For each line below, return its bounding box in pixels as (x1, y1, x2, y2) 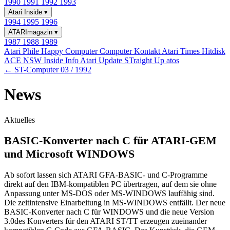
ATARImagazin (8, 28, 54, 36)
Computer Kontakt (100, 47, 162, 55)
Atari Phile (4, 47, 41, 55)
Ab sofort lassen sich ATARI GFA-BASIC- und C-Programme (4, 170, 207, 180)
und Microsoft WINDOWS (4, 147, 135, 161)
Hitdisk (202, 47, 225, 55)
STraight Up (124, 56, 166, 65)
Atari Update (80, 56, 124, 65)
